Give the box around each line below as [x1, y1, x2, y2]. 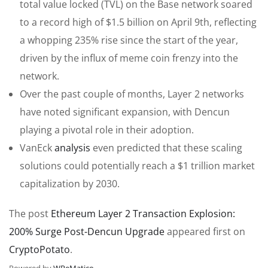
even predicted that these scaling [90, 141, 242, 154]
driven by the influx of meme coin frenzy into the [20, 51, 238, 65]
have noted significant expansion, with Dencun [20, 105, 230, 118]
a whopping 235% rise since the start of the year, [20, 33, 238, 47]
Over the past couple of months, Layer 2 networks [20, 87, 244, 100]
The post [9, 206, 51, 220]
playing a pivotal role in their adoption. [20, 123, 194, 136]
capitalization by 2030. [20, 176, 120, 190]
